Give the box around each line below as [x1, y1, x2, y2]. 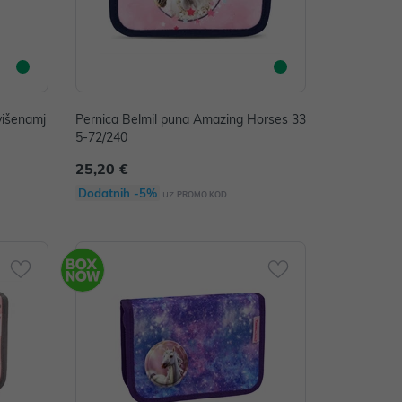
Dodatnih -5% [77, 186, 157, 200]
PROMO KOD [176, 189, 227, 199]
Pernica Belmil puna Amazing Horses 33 [74, 111, 306, 127]
